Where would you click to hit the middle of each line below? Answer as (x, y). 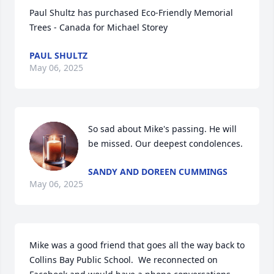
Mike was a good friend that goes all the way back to (137, 245)
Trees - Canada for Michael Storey (98, 27)
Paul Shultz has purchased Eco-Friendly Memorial (131, 13)
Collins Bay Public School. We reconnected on (124, 260)
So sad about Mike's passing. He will (162, 129)
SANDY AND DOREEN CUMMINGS (158, 172)
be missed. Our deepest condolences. (165, 143)
